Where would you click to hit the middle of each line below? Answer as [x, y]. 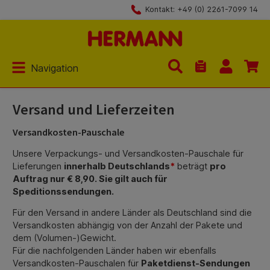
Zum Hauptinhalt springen [62, 12]
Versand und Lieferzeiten [94, 109]
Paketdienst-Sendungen [196, 263]
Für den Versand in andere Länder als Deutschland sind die [132, 213]
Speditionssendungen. [63, 191]
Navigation [55, 68]
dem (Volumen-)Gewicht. [66, 238]
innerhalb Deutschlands [117, 166]
